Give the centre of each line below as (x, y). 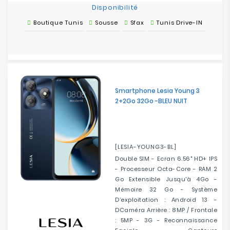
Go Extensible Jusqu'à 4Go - (166, 179)
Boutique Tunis (58, 23)
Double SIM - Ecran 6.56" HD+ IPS (166, 159)
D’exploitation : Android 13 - (166, 200)
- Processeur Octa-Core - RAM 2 (166, 169)
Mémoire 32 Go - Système (166, 189)
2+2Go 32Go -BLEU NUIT (151, 101)
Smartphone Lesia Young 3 (157, 91)
